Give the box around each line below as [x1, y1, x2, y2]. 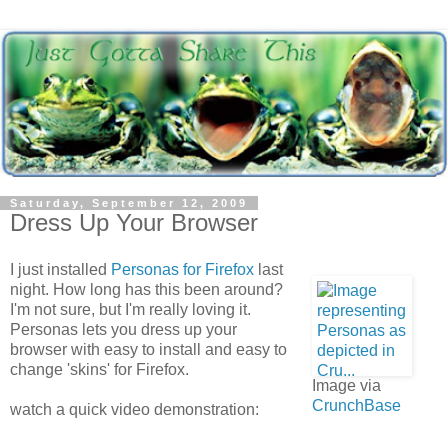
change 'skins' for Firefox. [10, 361, 189, 379]
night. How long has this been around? [10, 281, 283, 299]
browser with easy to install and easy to [10, 341, 287, 359]
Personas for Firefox [111, 261, 254, 279]
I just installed [10, 261, 111, 279]
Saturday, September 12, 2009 [10, 196, 248, 209]
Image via [312, 377, 382, 395]
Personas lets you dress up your [10, 321, 237, 339]
